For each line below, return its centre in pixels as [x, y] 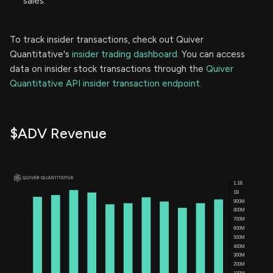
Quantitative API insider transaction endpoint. [106, 83]
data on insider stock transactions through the [108, 69]
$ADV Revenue [58, 133]
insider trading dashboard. [126, 54]
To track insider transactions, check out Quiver [107, 39]
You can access [212, 54]
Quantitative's [41, 54]
